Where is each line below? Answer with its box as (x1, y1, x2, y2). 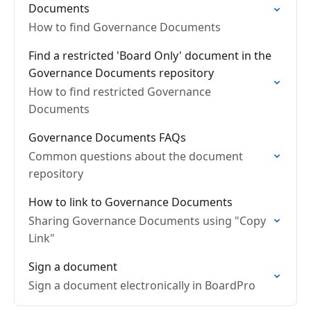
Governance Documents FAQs (28, 130, 186, 145)
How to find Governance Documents (28, 19, 221, 35)
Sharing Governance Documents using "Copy (28, 213, 266, 228)
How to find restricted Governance (28, 84, 211, 99)
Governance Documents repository (28, 65, 214, 81)
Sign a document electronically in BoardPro (28, 278, 255, 293)
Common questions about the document (28, 149, 243, 164)
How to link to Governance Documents (28, 194, 233, 210)
